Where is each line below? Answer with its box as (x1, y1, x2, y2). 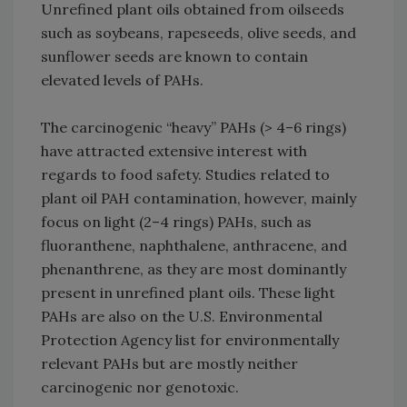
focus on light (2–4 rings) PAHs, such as (41, 213, 312, 232)
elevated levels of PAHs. (41, 71, 203, 90)
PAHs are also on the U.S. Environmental (41, 307, 323, 326)
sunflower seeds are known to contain (41, 47, 308, 66)
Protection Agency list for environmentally (41, 331, 339, 350)
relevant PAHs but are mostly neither (41, 354, 298, 373)
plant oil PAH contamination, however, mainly (41, 189, 356, 208)
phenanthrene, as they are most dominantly (41, 260, 346, 279)
